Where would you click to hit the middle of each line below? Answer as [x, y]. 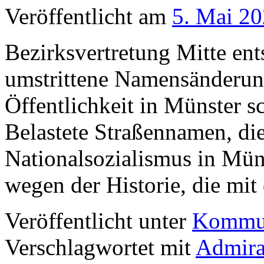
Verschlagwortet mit [98, 247]
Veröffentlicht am [85, 16]
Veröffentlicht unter [95, 221]
